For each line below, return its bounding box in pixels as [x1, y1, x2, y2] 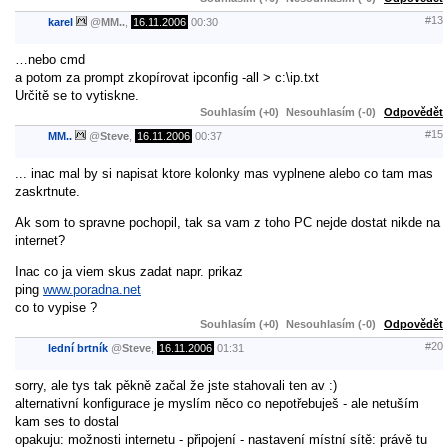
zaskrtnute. [15, 183, 80, 199]
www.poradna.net [43, 281, 141, 297]
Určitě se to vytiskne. [15, 87, 139, 103]
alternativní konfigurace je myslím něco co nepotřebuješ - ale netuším [15, 395, 419, 411]
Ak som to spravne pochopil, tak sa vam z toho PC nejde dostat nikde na [15, 214, 440, 230]
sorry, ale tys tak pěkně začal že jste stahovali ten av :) [15, 377, 337, 393]
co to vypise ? [15, 299, 97, 315]
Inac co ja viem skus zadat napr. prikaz [15, 263, 243, 279]
